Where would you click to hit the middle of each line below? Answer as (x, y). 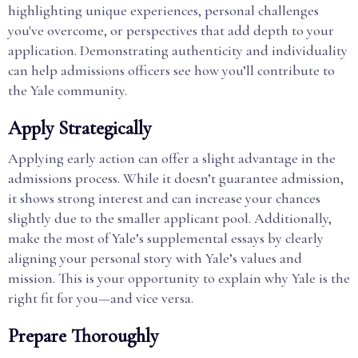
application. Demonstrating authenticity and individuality (178, 50)
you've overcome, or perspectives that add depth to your (171, 30)
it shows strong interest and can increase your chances (164, 198)
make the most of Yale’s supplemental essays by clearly (166, 238)
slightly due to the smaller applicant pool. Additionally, (170, 218)
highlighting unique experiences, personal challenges (163, 10)
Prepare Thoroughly (83, 336)
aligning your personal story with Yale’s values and (155, 258)
